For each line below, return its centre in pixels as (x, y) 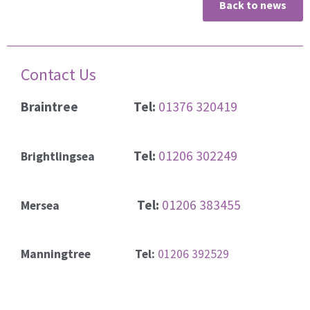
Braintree (77, 107)
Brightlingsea (77, 157)
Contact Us (58, 75)
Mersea (79, 206)
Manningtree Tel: (88, 254)
